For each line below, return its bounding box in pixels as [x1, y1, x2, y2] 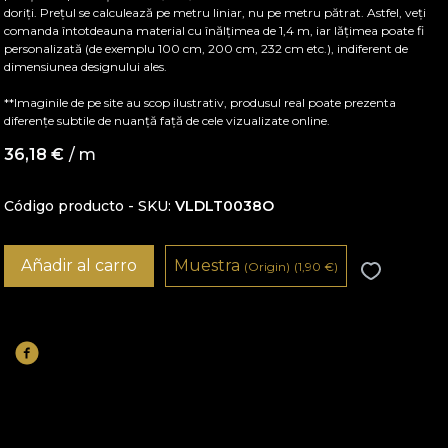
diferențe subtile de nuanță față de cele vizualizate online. [4, 113, 331, 128]
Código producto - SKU [4, 197, 169, 215]
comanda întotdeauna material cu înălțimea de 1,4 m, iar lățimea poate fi [4, 23, 425, 38]
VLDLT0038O [175, 197, 275, 215]
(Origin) [244, 259, 291, 275]
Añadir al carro [21, 256, 138, 276]
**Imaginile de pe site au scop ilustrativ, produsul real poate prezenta [4, 95, 397, 110]
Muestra [174, 256, 245, 276]
